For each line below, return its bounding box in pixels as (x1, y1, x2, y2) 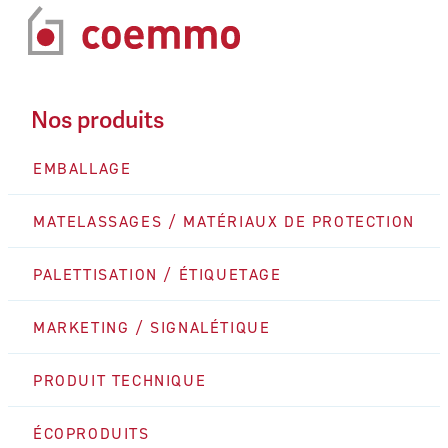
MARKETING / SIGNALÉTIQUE (33, 316, 271, 337)
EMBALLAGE (33, 157, 132, 178)
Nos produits (31, 105, 164, 135)
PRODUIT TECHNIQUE (33, 369, 207, 390)
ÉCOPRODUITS (33, 422, 150, 443)
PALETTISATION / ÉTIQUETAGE (33, 263, 282, 284)
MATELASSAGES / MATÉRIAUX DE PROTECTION (33, 210, 415, 231)
